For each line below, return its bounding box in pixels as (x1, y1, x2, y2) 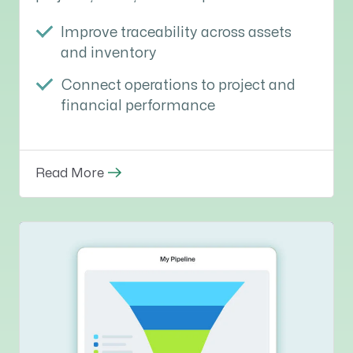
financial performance (61, 99, 215, 113)
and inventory (61, 46, 157, 61)
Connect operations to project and (61, 79, 295, 93)
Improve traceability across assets (61, 26, 292, 40)
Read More (35, 167, 104, 180)
